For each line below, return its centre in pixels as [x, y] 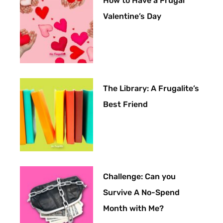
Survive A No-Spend [142, 193]
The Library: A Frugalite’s [151, 88]
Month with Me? [134, 209]
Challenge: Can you [140, 177]
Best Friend [126, 104]
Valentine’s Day [132, 16]
